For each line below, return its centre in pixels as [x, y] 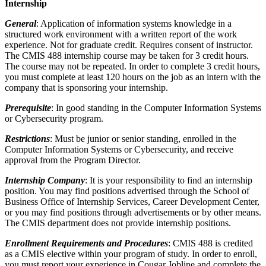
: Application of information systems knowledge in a [134, 23]
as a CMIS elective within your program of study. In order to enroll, [131, 254]
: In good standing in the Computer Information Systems [156, 107]
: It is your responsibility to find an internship [169, 180]
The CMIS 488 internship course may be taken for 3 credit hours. [127, 55]
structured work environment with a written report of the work [121, 34]
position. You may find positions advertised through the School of [127, 191]
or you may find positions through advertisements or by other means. [133, 212]
